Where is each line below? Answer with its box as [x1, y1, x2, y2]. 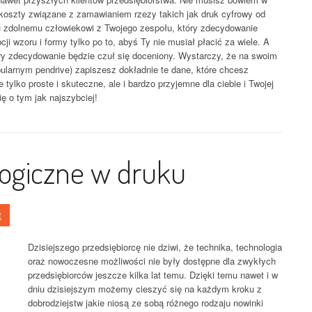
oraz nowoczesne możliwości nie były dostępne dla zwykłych [28, 254, 276, 267]
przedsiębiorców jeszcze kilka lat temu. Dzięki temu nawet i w [28, 268, 278, 281]
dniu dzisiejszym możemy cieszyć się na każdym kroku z [28, 282, 262, 295]
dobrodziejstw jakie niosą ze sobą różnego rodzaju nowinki [28, 296, 263, 309]
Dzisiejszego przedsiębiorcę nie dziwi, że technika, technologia [28, 240, 282, 253]
